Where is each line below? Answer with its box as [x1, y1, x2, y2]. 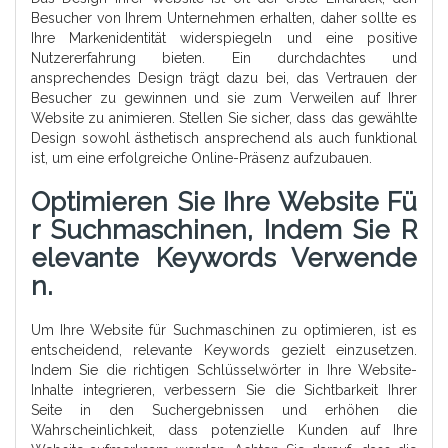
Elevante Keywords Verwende [31, 243, 417, 274]
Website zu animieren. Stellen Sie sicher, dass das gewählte [31, 110, 417, 127]
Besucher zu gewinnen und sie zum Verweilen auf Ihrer [31, 90, 417, 107]
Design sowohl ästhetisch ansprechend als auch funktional [31, 130, 417, 147]
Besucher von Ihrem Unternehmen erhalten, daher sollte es [31, 10, 417, 27]
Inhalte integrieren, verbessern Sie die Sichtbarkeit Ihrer [31, 382, 417, 399]
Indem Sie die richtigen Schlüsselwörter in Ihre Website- [31, 362, 417, 379]
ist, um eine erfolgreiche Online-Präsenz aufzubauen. [31, 150, 372, 167]
